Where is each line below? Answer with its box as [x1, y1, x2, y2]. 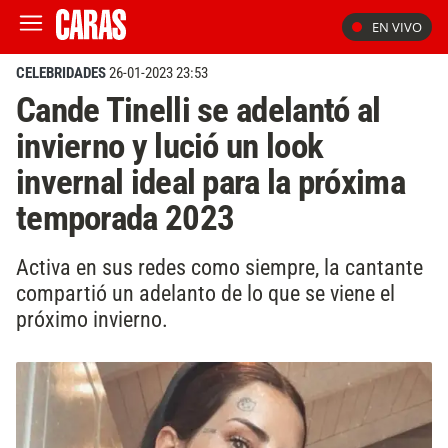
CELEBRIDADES [16, 64, 106, 82]
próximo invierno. [16, 305, 168, 332]
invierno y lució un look [16, 125, 324, 167]
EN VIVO [372, 18, 422, 36]
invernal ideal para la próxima [16, 161, 405, 203]
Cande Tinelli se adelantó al [16, 89, 381, 131]
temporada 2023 [16, 197, 235, 239]
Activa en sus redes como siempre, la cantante [16, 253, 423, 280]
